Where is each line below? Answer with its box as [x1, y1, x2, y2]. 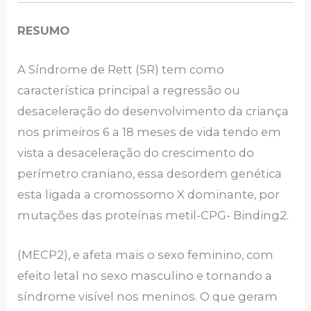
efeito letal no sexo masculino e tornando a [17, 268, 273, 283]
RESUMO [17, 24, 70, 38]
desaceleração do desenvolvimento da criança [17, 104, 289, 119]
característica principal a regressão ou [17, 83, 241, 98]
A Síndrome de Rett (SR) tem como [17, 62, 225, 77]
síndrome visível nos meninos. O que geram [17, 289, 278, 303]
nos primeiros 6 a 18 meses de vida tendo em [17, 125, 282, 140]
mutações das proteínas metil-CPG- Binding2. [17, 208, 289, 223]
